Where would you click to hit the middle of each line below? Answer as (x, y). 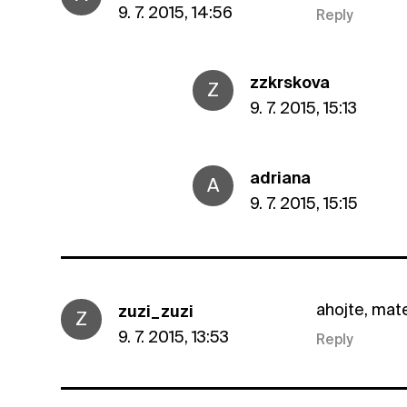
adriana (281, 177)
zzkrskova (290, 82)
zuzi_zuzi (156, 311)
